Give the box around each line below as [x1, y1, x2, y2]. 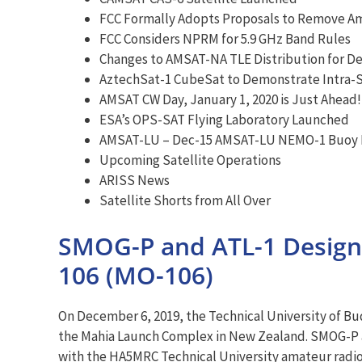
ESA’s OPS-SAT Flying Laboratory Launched [99, 111, 349, 129]
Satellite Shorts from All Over [99, 192, 271, 210]
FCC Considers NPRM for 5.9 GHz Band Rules [99, 30, 351, 48]
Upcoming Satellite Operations [99, 151, 281, 170]
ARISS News [99, 171, 170, 190]
